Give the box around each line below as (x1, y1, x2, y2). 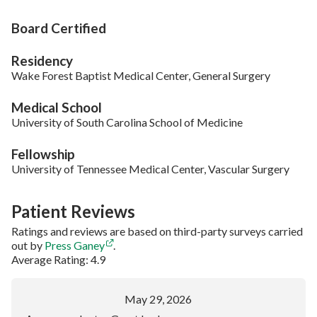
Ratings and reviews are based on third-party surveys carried (11, 224, 303, 238)
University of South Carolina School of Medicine (11, 115, 243, 129)
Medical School (11, 98, 102, 115)
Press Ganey (45, 238, 105, 252)
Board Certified (11, 19, 106, 36)
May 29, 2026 (125, 292, 192, 306)
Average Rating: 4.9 (11, 252, 105, 266)
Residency (11, 52, 73, 69)
